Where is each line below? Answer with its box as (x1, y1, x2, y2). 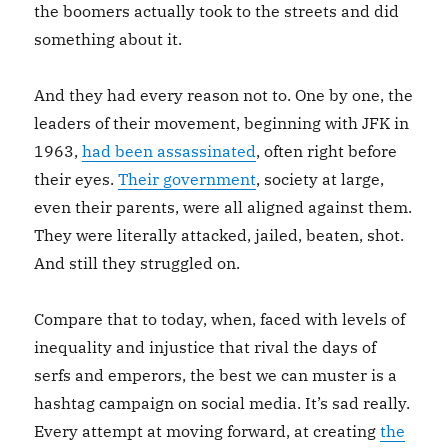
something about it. (34, 29, 183, 49)
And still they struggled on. (34, 253, 241, 273)
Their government (118, 169, 257, 189)
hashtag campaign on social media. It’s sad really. (34, 393, 411, 413)
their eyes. (34, 169, 119, 189)
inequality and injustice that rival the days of (34, 337, 377, 357)
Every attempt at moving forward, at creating (34, 421, 381, 441)
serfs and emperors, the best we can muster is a (34, 365, 398, 385)
